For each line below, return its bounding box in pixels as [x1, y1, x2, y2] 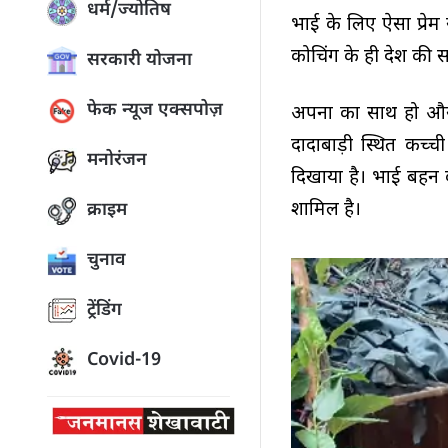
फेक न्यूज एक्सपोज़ [87, 99, 223, 122]
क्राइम [87, 199, 127, 222]
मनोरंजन [87, 149, 147, 172]
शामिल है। [291, 198, 362, 224]
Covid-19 [87, 349, 161, 372]
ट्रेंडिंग [87, 299, 122, 322]
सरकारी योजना [87, 49, 192, 72]
